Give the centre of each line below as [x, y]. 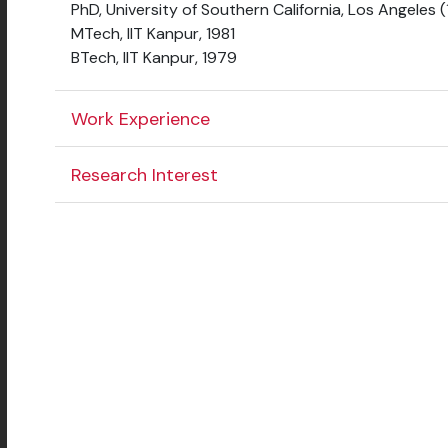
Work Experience [140, 118]
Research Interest [144, 174]
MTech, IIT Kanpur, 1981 [153, 34]
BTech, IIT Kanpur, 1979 [154, 58]
